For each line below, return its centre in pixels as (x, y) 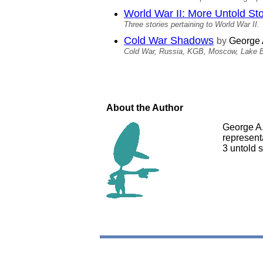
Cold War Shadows (169, 41)
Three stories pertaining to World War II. (192, 24)
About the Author (145, 108)
